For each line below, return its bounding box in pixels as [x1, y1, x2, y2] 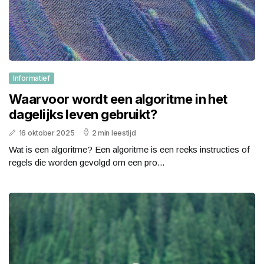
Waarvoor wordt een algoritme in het [9, 91, 227, 107]
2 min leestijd [91, 128, 136, 137]
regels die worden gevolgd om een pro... [9, 157, 164, 167]
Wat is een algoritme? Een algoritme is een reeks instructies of [9, 144, 250, 154]
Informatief [13, 73, 50, 82]
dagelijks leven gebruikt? [9, 106, 157, 122]
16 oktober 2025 [18, 128, 75, 137]
